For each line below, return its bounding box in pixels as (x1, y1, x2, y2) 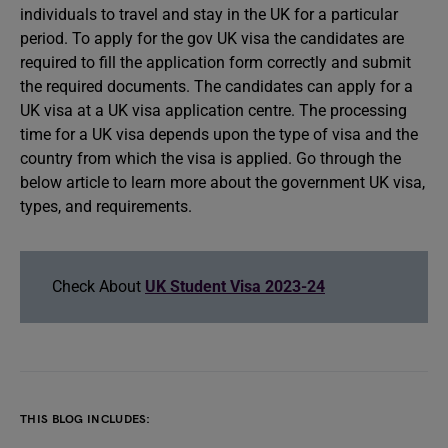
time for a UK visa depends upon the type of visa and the (20, 125, 418, 144)
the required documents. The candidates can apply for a (20, 77, 413, 96)
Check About (52, 277, 145, 296)
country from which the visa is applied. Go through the (20, 149, 401, 168)
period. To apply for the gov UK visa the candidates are (20, 29, 404, 48)
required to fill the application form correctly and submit (20, 53, 411, 72)
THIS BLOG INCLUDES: (20, 412, 151, 427)
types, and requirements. (20, 197, 192, 216)
